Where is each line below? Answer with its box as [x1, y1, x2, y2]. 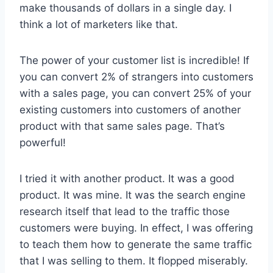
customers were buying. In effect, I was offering [19, 221, 253, 234]
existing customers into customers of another [19, 103, 241, 116]
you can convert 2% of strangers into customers [19, 70, 253, 83]
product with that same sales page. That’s [19, 119, 225, 132]
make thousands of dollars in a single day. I [19, 1, 232, 14]
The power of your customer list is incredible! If [19, 54, 249, 66]
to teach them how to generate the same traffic [19, 238, 252, 250]
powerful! [19, 136, 66, 149]
